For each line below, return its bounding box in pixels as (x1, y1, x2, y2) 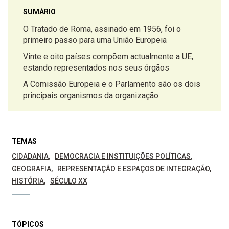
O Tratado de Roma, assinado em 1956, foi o (23, 24, 181, 34)
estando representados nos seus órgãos (23, 63, 169, 73)
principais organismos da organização (23, 90, 158, 101)
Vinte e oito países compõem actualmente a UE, (23, 52, 193, 62)
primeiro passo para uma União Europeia (23, 35, 167, 45)
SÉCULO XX (50, 177, 87, 186)
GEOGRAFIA (12, 165, 51, 173)
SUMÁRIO (23, 8, 56, 16)
